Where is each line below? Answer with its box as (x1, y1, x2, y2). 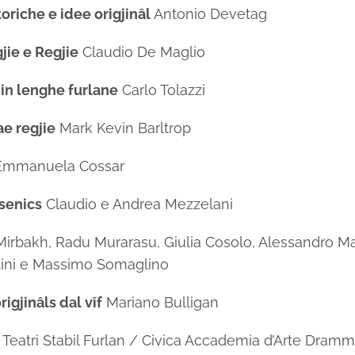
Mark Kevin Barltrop (55, 120, 192, 136)
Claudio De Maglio (78, 44, 206, 60)
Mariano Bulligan (102, 294, 219, 311)
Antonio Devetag (151, 6, 268, 22)
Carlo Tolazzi (118, 82, 206, 98)
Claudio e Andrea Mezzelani (42, 196, 234, 212)
